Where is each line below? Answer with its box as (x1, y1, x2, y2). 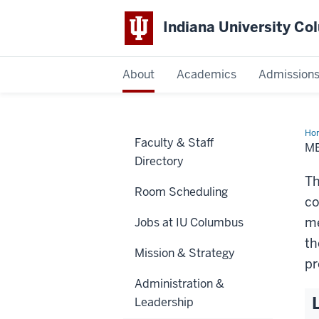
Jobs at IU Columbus (135, 214, 244, 230)
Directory (135, 153, 184, 169)
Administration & (135, 276, 224, 291)
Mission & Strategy (135, 245, 235, 261)
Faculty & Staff (135, 135, 214, 150)
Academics (177, 66, 237, 82)
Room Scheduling (135, 184, 228, 199)
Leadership (135, 294, 194, 310)
